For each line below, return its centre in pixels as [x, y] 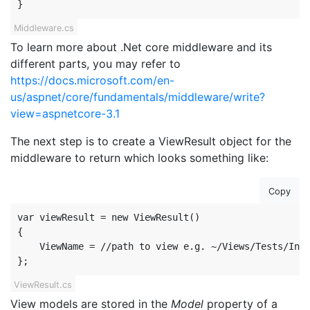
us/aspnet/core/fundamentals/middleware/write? [138, 97]
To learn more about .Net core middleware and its [141, 47]
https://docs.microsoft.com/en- [92, 80]
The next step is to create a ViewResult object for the [151, 141]
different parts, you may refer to [95, 64]
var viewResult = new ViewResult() [109, 217]
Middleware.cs [44, 28]
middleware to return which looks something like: [139, 158]
